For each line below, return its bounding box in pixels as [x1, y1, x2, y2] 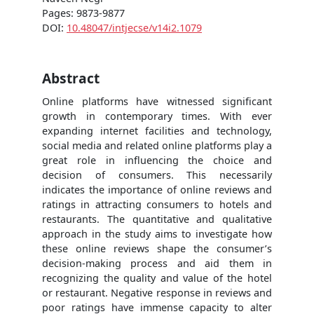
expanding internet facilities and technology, [42, 123, 272, 137]
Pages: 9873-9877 [42, 6, 125, 20]
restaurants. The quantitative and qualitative [42, 212, 272, 226]
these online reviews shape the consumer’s [42, 241, 272, 255]
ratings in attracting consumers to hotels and [42, 197, 272, 211]
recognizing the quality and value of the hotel [42, 271, 272, 285]
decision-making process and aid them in [42, 256, 272, 270]
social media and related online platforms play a [42, 138, 272, 152]
